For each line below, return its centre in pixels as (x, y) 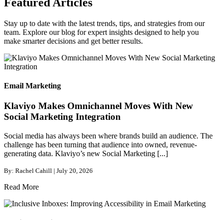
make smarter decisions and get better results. (73, 41)
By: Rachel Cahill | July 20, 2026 (48, 170)
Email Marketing (32, 85)
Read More (21, 187)
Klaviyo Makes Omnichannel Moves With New (98, 106)
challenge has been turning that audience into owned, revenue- (100, 144)
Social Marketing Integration (62, 117)
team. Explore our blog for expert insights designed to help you (101, 32)
